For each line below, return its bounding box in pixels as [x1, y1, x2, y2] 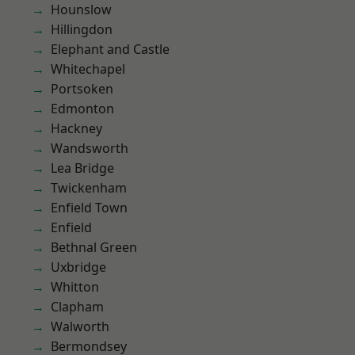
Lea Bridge [51, 159, 114, 177]
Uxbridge [51, 258, 106, 276]
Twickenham [51, 179, 127, 197]
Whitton [51, 278, 99, 296]
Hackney [51, 120, 102, 137]
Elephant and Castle [51, 40, 170, 58]
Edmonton [51, 100, 114, 117]
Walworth [51, 318, 109, 335]
